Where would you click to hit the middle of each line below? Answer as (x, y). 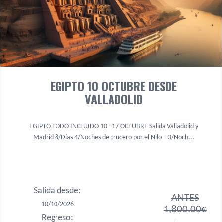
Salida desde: (57, 191)
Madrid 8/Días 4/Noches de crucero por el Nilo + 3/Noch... (113, 138)
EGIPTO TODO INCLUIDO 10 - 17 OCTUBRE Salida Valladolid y (113, 127)
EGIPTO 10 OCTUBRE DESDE (113, 86)
